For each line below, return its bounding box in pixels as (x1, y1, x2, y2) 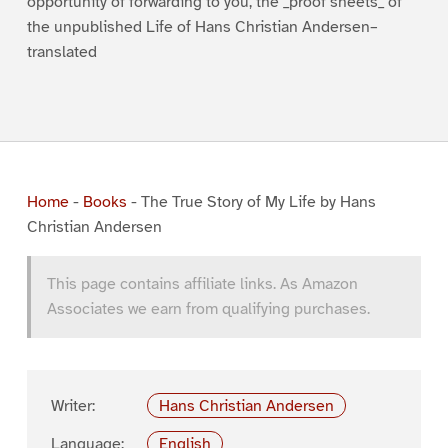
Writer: (50, 395, 95, 416)
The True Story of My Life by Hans (140, 191, 376, 212)
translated (26, 42, 97, 63)
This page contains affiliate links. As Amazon (46, 273, 358, 294)
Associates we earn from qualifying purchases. (46, 298, 370, 319)
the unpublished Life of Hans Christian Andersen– (26, 17, 378, 38)
